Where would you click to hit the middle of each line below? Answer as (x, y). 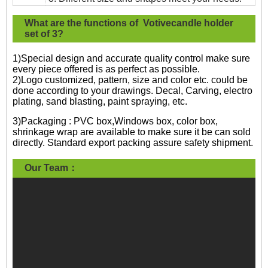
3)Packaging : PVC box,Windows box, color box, (115, 121)
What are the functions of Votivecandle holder (129, 23)
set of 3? (44, 34)
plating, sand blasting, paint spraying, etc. (100, 102)
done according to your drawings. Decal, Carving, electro (133, 91)
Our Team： (51, 168)
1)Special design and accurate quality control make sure (131, 59)
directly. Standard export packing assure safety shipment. (133, 143)
